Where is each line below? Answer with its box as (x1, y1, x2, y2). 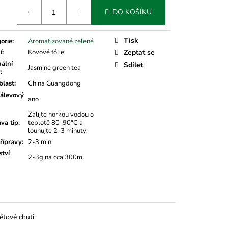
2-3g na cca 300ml (28, 152, 84, 162)
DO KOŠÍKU (112, 7, 152, 17)
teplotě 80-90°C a (28, 118, 83, 127)
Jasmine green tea (28, 63, 81, 72)
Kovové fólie (28, 47, 64, 57)
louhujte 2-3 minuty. (28, 126, 88, 135)
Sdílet (124, 60, 143, 70)
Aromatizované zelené (28, 36, 94, 46)
